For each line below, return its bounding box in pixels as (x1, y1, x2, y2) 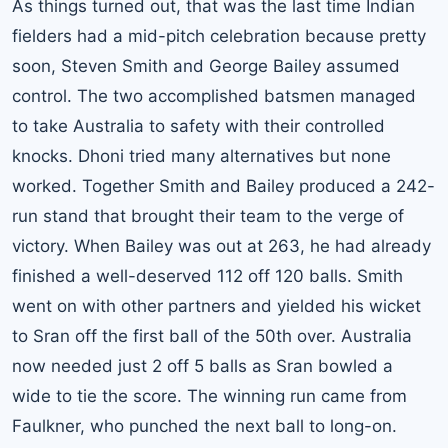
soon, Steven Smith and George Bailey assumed (12, 56, 400, 77)
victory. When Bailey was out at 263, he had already (12, 236, 431, 257)
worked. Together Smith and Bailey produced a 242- (12, 176, 435, 197)
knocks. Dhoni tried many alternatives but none (12, 146, 391, 167)
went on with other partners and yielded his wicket (12, 296, 421, 317)
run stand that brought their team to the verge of (12, 206, 404, 227)
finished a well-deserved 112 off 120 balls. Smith (12, 266, 403, 287)
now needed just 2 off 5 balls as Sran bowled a (12, 356, 393, 377)
